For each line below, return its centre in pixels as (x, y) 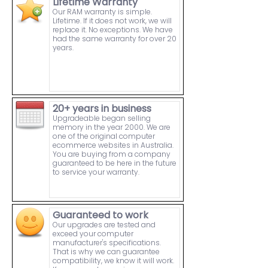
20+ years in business (102, 109)
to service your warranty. (96, 172)
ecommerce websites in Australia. (113, 145)
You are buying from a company (112, 154)
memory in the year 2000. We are (112, 127)
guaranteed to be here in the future (115, 163)
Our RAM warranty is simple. (102, 12)
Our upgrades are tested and (104, 225)
